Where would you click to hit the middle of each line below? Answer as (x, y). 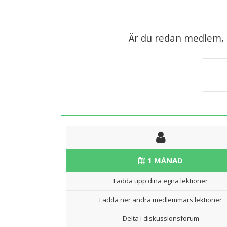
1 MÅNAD (164, 160)
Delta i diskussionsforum (161, 218)
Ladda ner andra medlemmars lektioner (161, 199)
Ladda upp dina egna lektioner (161, 181)
